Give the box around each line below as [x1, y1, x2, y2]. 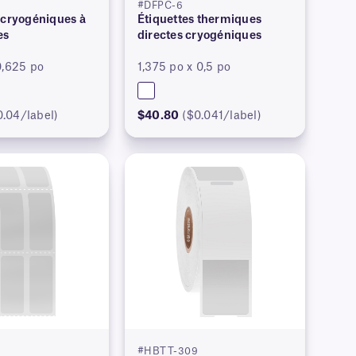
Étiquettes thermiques [137, 14, 262, 25]
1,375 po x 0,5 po [137, 61, 231, 73]
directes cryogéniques [137, 29, 262, 41]
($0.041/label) [182, 110, 261, 122]
